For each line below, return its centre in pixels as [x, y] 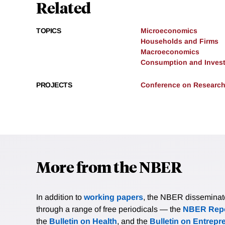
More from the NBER [109, 167]
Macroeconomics [170, 52]
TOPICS [48, 31]
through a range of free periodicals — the [109, 209]
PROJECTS [54, 85]
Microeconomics [169, 31]
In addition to [60, 197]
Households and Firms [180, 41]
